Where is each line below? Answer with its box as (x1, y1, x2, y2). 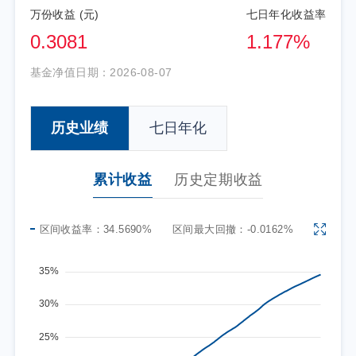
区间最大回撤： (172, 222, 247, 235)
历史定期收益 (174, 172, 263, 188)
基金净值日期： (29, 65, 110, 79)
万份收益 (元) (29, 8, 99, 21)
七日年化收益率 (246, 8, 327, 21)
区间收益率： (39, 222, 103, 235)
